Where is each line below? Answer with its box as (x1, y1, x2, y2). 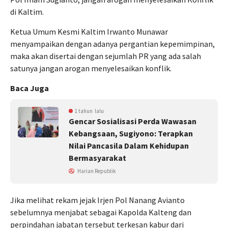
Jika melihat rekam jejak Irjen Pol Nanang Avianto (10, 195, 185, 205)
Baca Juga (10, 83, 49, 93)
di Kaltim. (10, 7, 44, 17)
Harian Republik (76, 167, 116, 175)
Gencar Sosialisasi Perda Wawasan (69, 116, 196, 126)
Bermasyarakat (69, 153, 126, 163)
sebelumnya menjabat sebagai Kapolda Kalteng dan (10, 207, 191, 217)
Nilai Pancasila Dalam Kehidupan (69, 140, 189, 151)
